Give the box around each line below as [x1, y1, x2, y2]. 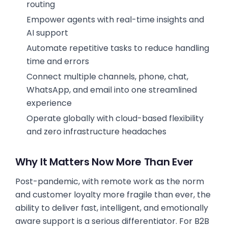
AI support [26, 27, 68, 39]
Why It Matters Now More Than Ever [15, 155, 194, 169]
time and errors [26, 55, 89, 67]
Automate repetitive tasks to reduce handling [26, 42, 209, 54]
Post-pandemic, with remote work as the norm [15, 176, 204, 187]
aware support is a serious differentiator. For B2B [15, 215, 209, 227]
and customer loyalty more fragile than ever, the [15, 189, 211, 201]
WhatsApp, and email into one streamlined [26, 84, 197, 96]
